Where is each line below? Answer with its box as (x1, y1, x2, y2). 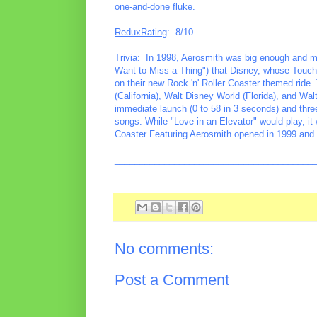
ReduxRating (115, 26, 167, 38)
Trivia (115, 52, 137, 63)
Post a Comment (115, 271, 229, 289)
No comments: (115, 240, 214, 258)
